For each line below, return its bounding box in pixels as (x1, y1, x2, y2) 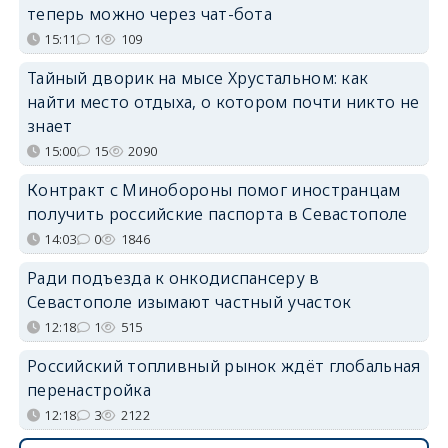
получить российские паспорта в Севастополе (26, 202, 408, 225)
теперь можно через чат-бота (26, 2, 273, 25)
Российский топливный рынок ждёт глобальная (26, 354, 421, 377)
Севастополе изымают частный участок (26, 290, 352, 313)
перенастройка (26, 378, 151, 401)
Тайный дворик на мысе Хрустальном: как (26, 66, 369, 89)
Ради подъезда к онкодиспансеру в (26, 266, 320, 289)
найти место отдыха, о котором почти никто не (26, 90, 420, 113)
